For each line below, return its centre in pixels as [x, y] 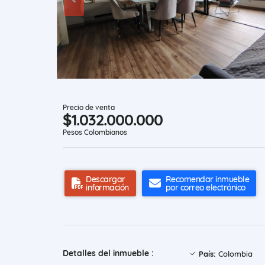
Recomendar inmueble [207, 180]
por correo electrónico [205, 188]
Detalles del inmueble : [108, 253]
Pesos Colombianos [95, 132]
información [107, 188]
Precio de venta [89, 108]
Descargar [106, 180]
